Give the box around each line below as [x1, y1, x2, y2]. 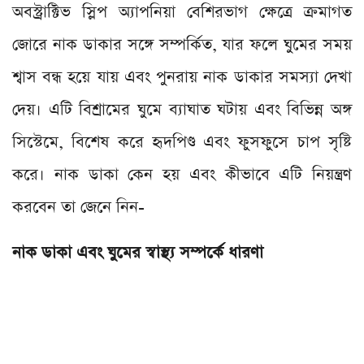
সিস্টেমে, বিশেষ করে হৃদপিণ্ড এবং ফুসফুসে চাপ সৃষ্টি [12, 131, 352, 154]
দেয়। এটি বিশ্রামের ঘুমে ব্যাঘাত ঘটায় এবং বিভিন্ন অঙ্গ [12, 98, 352, 122]
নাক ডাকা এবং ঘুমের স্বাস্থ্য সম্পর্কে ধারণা [12, 241, 263, 265]
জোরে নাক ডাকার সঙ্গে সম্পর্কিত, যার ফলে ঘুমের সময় [12, 33, 352, 57]
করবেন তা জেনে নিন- [12, 196, 145, 219]
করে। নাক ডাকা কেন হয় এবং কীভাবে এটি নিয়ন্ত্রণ [12, 163, 352, 187]
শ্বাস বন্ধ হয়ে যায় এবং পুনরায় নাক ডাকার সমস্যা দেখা [12, 66, 352, 89]
